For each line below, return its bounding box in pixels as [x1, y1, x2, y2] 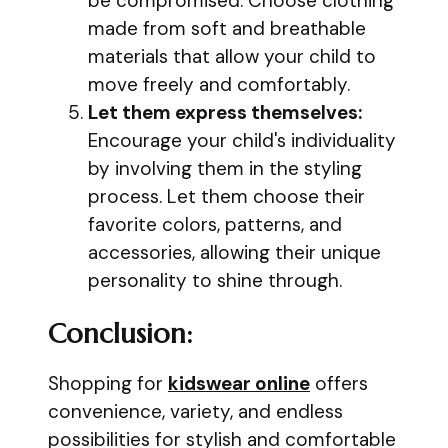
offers [310, 370, 368, 396]
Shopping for [48, 370, 168, 396]
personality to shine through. [88, 268, 342, 293]
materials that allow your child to [88, 44, 376, 69]
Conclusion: [48, 316, 192, 351]
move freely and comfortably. [88, 72, 350, 97]
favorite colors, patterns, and [88, 212, 342, 237]
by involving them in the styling [88, 156, 362, 181]
